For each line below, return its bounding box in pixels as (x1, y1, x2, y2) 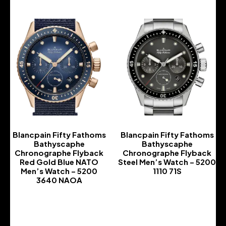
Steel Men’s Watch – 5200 (118, 156, 216, 166)
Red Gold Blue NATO (20, 156, 98, 166)
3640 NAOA (36, 175, 82, 185)
